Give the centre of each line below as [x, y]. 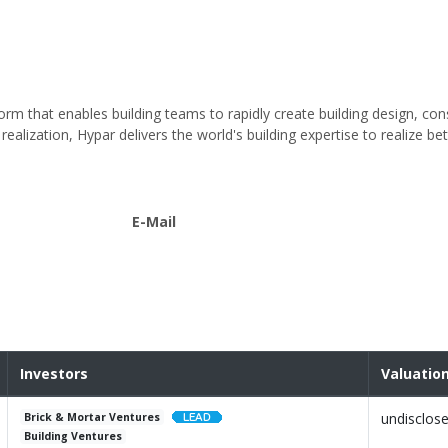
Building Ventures [73, 436]
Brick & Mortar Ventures [92, 417]
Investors [54, 374]
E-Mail [154, 222]
